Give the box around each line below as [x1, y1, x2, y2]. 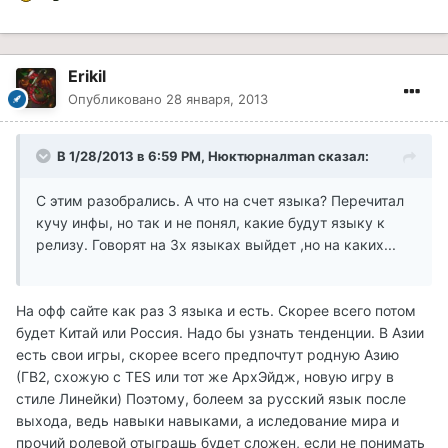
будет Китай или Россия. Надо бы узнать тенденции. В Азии [16, 324, 424, 342]
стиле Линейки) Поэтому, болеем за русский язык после [16, 390, 406, 408]
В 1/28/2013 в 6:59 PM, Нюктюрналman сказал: [57, 148, 369, 165]
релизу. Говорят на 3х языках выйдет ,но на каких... [36, 236, 396, 254]
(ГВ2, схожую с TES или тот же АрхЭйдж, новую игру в [16, 368, 394, 386]
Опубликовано [68, 91, 166, 108]
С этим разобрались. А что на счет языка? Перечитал [36, 192, 404, 210]
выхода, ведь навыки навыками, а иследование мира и [16, 412, 399, 430]
